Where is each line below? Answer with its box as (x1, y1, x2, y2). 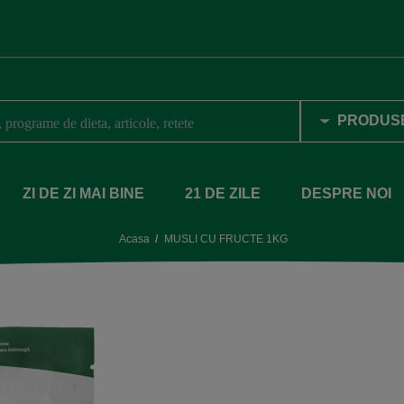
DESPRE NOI (301, 186, 391, 202)
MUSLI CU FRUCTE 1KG (164, 232, 288, 245)
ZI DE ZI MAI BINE (23, 186, 144, 202)
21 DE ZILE (185, 186, 261, 202)
